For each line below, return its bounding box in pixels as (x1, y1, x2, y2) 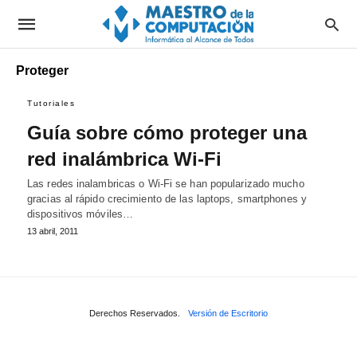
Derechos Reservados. (89, 308, 180, 318)
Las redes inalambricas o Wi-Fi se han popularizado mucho (27, 178, 304, 190)
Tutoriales (27, 99, 75, 108)
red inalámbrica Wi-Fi (27, 148, 222, 170)
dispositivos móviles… (27, 208, 134, 220)
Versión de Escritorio (188, 308, 268, 318)
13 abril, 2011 (27, 226, 78, 236)
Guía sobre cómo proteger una (27, 122, 307, 143)
